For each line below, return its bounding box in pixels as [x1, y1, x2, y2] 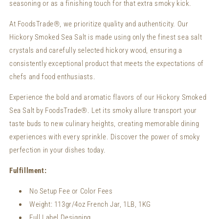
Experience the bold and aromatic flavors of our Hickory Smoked [9, 92, 207, 102]
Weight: [29, 199, 53, 209]
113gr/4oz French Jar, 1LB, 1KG [52, 199, 151, 209]
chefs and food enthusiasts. [9, 72, 96, 81]
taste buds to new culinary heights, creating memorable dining [9, 119, 199, 128]
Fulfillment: [9, 166, 47, 175]
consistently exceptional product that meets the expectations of [9, 59, 204, 68]
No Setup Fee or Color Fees [29, 186, 113, 196]
